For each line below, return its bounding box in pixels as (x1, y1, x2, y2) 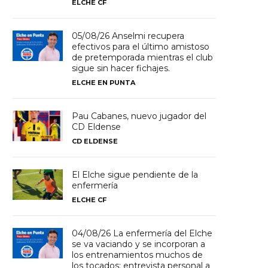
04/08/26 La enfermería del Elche (72, 228, 213, 239)
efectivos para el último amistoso (72, 41, 210, 53)
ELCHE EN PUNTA (72, 78, 136, 87)
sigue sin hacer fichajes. (72, 63, 170, 74)
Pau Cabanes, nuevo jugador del (72, 111, 207, 122)
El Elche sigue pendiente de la (72, 169, 199, 181)
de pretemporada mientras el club (72, 52, 214, 63)
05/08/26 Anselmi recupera (72, 31, 185, 42)
